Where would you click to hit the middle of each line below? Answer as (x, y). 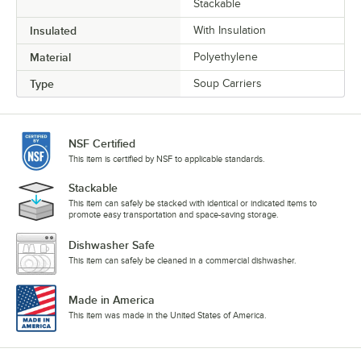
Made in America (112, 300)
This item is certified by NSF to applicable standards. (167, 158)
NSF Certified (102, 143)
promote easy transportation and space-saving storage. (174, 214)
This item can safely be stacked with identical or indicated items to (193, 203)
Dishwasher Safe (112, 245)
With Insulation (230, 30)
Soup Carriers (228, 83)
